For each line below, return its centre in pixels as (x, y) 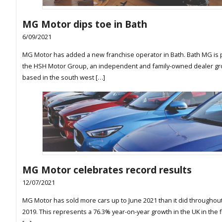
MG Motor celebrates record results (107, 170)
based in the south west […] (64, 77)
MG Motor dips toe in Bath (85, 24)
